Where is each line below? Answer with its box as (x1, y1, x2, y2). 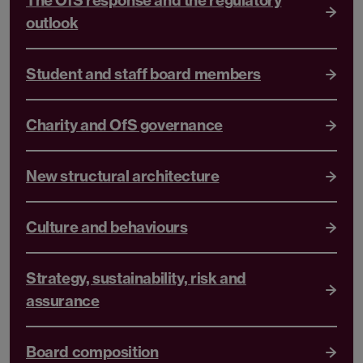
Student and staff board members (26, 64, 261, 83)
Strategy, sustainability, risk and (26, 268, 246, 288)
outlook (26, 13, 79, 32)
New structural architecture (26, 166, 220, 186)
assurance (26, 291, 100, 310)
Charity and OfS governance (26, 115, 223, 135)
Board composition (26, 342, 159, 361)
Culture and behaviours (26, 217, 188, 237)
